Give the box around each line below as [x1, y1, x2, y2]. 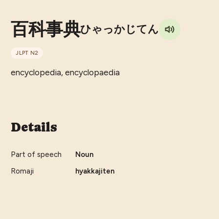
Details [11, 120, 57, 135]
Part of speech [11, 150, 62, 159]
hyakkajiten [75, 167, 115, 176]
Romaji [11, 167, 34, 176]
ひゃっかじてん [80, 23, 159, 36]
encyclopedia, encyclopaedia [11, 67, 120, 78]
